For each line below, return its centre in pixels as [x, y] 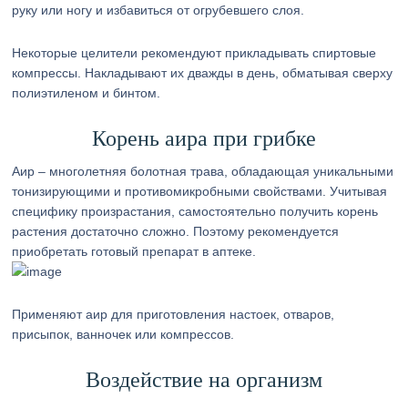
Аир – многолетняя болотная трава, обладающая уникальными [203, 171]
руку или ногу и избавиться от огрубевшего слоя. [158, 10]
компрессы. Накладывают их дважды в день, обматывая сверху [203, 73]
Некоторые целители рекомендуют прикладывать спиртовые [194, 53]
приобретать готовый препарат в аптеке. [134, 251]
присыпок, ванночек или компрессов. [123, 334]
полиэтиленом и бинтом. [87, 93]
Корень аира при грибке [204, 138]
